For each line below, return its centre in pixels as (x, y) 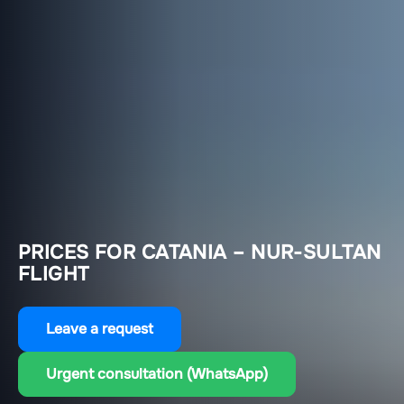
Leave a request (100, 329)
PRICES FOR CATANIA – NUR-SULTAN (200, 253)
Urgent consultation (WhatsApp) (157, 374)
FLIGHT (54, 275)
